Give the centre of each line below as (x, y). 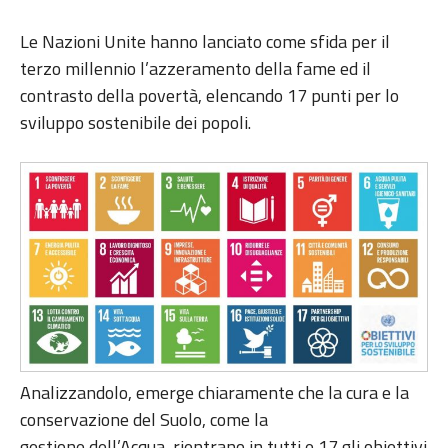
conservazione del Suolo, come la (144, 420)
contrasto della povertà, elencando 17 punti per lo (209, 96)
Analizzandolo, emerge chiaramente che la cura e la (214, 393)
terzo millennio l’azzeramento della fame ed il (195, 69)
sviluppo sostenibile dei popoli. (137, 123)
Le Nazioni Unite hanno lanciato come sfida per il (205, 42)
